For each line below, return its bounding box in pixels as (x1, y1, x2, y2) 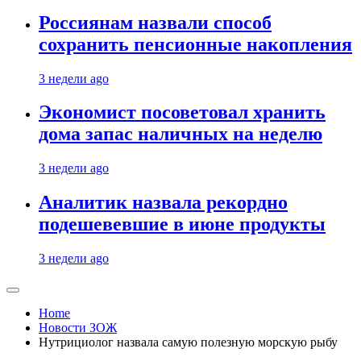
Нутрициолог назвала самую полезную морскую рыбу (39, 335, 338, 350)
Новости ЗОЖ (39, 321, 117, 335)
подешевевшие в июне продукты (39, 214, 326, 235)
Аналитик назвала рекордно (39, 192, 288, 214)
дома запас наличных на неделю (39, 123, 322, 145)
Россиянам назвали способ (39, 11, 272, 33)
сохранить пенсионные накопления (39, 33, 352, 55)
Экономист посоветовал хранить (39, 102, 326, 123)
